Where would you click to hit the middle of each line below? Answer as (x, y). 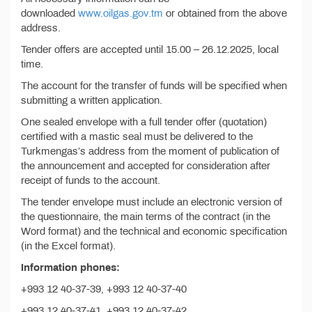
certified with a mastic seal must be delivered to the (137, 136)
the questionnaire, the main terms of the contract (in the (146, 217)
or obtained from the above (225, 13)
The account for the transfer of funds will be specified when (154, 86)
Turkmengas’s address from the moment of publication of (150, 151)
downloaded (49, 13)
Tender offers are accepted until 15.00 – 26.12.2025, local (150, 49)
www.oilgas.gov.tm (120, 13)
